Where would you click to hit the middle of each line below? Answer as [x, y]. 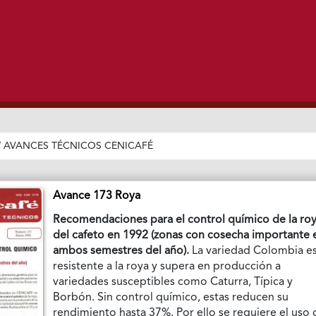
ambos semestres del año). [123, 251]
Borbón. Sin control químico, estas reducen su [171, 297]
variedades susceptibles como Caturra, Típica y [173, 282]
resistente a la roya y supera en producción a [167, 266]
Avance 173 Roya [97, 196]
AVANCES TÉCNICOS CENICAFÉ [79, 146]
